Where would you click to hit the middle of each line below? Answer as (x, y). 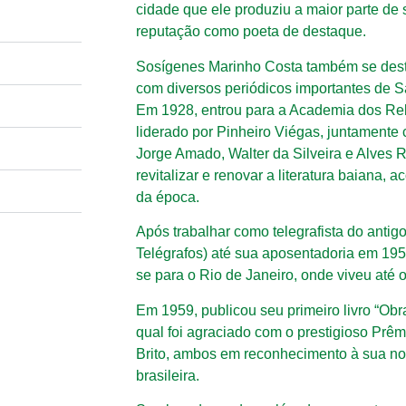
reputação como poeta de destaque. (251, 32)
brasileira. (168, 375)
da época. (168, 197)
